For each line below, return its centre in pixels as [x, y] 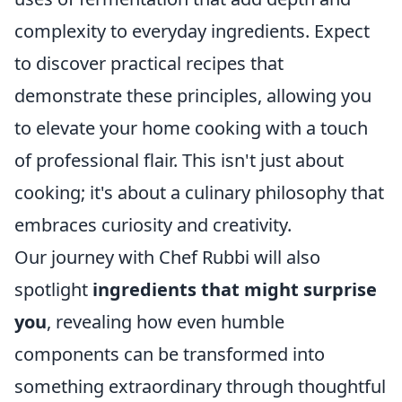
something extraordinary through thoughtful [200, 387]
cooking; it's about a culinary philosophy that [199, 193]
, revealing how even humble [166, 322]
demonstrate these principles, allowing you [193, 96]
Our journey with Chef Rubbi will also [167, 258]
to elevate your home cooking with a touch [191, 128]
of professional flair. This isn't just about [179, 161]
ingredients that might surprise [235, 290]
